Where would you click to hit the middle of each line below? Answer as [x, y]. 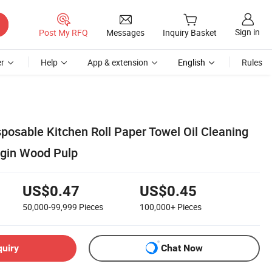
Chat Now [182, 248]
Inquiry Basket [190, 33]
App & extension [118, 62]
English [192, 62]
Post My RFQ [63, 32]
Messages [125, 32]
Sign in [247, 32]
